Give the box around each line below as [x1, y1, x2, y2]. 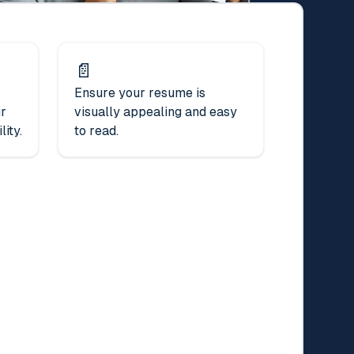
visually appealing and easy [74, 104, 237, 119]
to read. [74, 122, 119, 138]
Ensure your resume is [74, 85, 205, 100]
